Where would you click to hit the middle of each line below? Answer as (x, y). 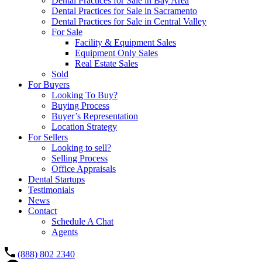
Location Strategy (84, 126)
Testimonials (51, 189)
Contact (42, 211)
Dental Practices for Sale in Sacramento (124, 11)
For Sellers (48, 137)
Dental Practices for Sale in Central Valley (129, 21)
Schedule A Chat (82, 221)
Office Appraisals (84, 168)
